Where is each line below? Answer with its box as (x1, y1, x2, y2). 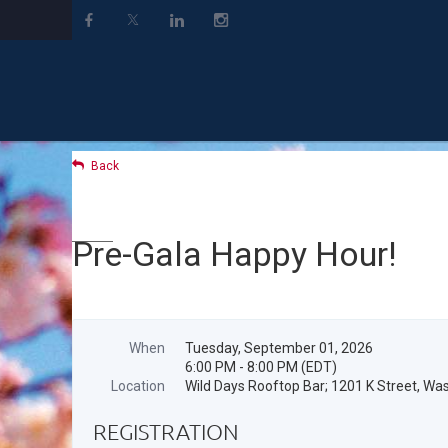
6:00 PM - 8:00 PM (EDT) (185, 359, 337, 375)
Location (111, 378, 165, 394)
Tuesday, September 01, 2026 (185, 340, 373, 356)
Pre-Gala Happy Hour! (72, 234, 397, 274)
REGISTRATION (93, 418, 239, 445)
